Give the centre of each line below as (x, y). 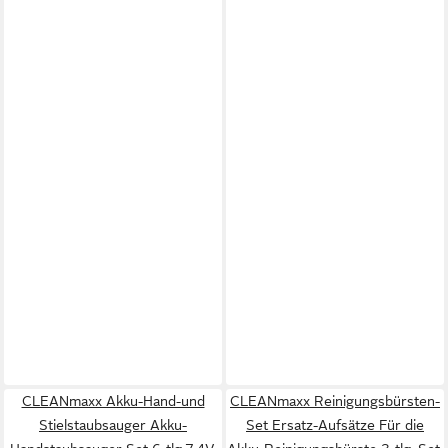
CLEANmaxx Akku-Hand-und (113, 401)
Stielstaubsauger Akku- (113, 425)
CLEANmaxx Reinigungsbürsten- (335, 401)
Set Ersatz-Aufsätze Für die (335, 425)
